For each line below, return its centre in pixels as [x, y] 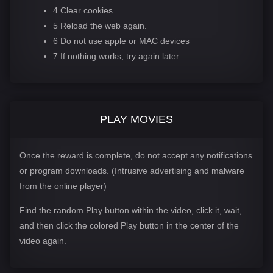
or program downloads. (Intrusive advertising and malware [132, 170]
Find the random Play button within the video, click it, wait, [131, 210]
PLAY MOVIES [136, 119]
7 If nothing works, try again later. [117, 56]
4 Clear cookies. [84, 10]
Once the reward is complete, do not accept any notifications [136, 155]
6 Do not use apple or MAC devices [121, 41]
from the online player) [63, 186]
